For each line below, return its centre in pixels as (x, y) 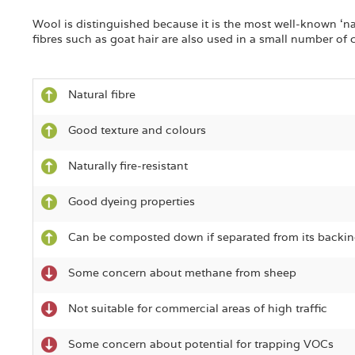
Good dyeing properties (131, 201)
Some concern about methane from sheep (182, 273)
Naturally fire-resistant (128, 166)
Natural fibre (101, 94)
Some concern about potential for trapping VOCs (200, 344)
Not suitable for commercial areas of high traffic (197, 308)
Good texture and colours (137, 130)
